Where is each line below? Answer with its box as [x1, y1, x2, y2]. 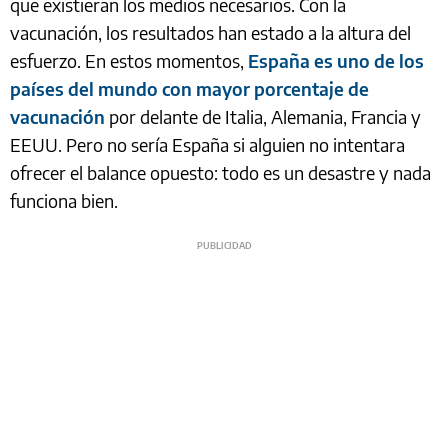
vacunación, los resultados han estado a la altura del [10, 21, 411, 45]
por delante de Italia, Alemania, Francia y [105, 105, 421, 129]
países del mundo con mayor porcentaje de [10, 77, 369, 101]
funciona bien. [10, 189, 118, 213]
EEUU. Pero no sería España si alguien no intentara [10, 133, 405, 157]
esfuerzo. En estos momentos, [10, 49, 248, 73]
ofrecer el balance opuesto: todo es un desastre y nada [10, 161, 431, 185]
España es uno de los [248, 49, 424, 73]
